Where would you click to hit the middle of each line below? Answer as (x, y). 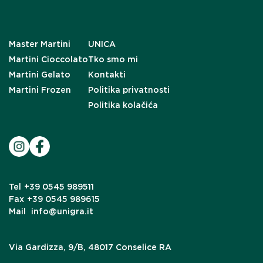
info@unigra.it (63, 211)
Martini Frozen (40, 90)
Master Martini (40, 44)
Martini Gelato (40, 75)
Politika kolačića (123, 105)
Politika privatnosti (129, 90)
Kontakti (107, 75)
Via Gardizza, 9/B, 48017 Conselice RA (90, 247)
